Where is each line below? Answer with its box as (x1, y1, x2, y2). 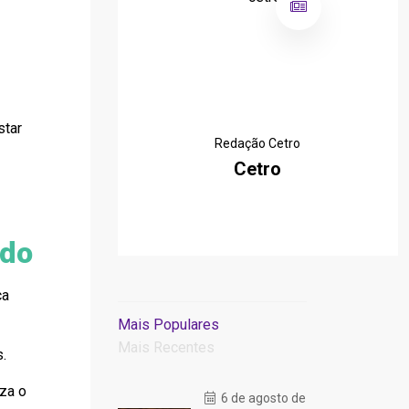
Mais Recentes (117, 339, 215, 356)
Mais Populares (117, 316, 219, 333)
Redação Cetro (215, 136, 301, 151)
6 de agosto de (217, 391, 306, 405)
